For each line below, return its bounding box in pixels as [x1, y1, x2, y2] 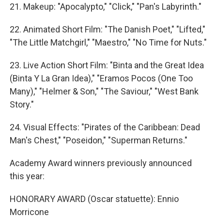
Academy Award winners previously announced [10, 158, 192, 168]
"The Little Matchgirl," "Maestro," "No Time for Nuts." [10, 37, 207, 47]
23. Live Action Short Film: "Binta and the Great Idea [10, 60, 204, 70]
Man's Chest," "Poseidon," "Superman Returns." [10, 135, 187, 145]
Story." [10, 99, 34, 109]
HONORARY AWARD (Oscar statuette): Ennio [10, 194, 179, 204]
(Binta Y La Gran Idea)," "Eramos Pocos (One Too [10, 73, 193, 83]
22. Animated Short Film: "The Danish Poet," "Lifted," [10, 24, 205, 34]
